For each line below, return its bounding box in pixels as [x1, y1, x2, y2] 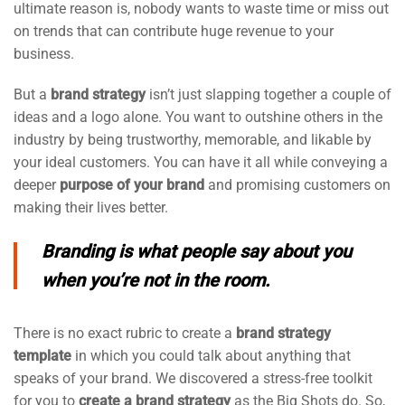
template [14, 347, 71, 364]
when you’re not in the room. [42, 269, 271, 291]
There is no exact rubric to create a [14, 325, 236, 342]
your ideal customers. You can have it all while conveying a [14, 154, 388, 171]
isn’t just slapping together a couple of [146, 86, 391, 103]
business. [14, 45, 74, 62]
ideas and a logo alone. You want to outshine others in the [14, 108, 382, 126]
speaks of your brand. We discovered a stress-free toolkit [14, 370, 372, 387]
